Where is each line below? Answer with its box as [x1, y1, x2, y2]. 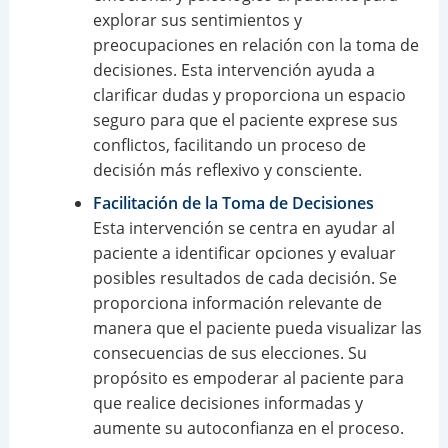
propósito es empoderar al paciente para [92, 366, 404, 389]
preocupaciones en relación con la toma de [92, 33, 419, 56]
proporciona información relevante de [92, 291, 382, 314]
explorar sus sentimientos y [92, 8, 302, 31]
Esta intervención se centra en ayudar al [92, 216, 395, 239]
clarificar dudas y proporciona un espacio [92, 83, 406, 106]
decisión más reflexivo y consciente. [92, 158, 362, 181]
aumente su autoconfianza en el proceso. [92, 416, 404, 439]
